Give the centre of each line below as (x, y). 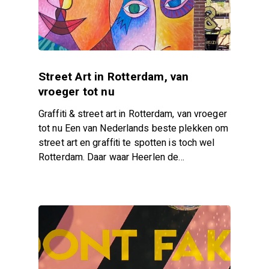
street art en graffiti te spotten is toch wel (127, 143)
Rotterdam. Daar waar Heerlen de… (112, 158)
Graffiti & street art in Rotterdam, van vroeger (133, 114)
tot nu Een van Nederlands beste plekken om (134, 129)
